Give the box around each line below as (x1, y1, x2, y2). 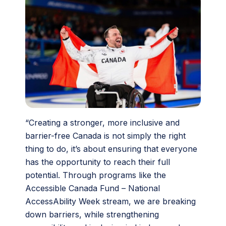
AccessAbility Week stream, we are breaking (25, 196, 196, 207)
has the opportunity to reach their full (25, 157, 170, 167)
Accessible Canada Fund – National (25, 183, 160, 194)
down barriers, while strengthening (25, 209, 159, 220)
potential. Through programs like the (25, 170, 166, 181)
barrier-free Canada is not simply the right (25, 131, 186, 141)
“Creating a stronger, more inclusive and (25, 118, 180, 128)
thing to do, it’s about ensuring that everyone (25, 144, 197, 154)
